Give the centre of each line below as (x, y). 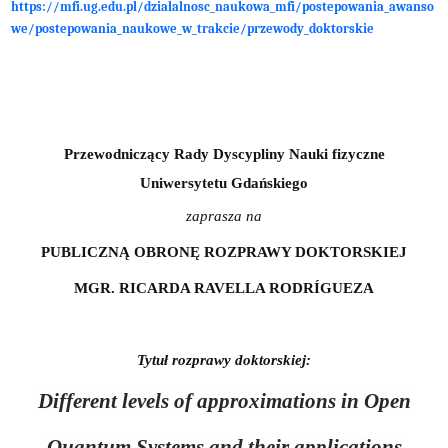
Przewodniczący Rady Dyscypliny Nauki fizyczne (224, 153)
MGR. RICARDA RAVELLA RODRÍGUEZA (224, 287)
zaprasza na (224, 215)
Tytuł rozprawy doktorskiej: (224, 359)
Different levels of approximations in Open (224, 400)
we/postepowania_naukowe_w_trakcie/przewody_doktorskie (192, 28)
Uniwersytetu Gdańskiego (224, 182)
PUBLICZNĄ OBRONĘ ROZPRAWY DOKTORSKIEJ (224, 251)
